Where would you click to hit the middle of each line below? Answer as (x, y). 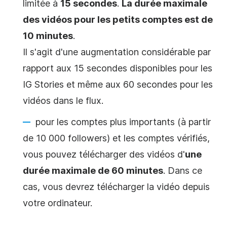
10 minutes (48, 36)
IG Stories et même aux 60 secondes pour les (118, 85)
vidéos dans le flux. (63, 101)
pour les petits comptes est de (142, 20)
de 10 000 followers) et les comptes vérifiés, (116, 138)
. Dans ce (183, 171)
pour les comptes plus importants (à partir (123, 122)
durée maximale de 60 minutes (93, 171)
